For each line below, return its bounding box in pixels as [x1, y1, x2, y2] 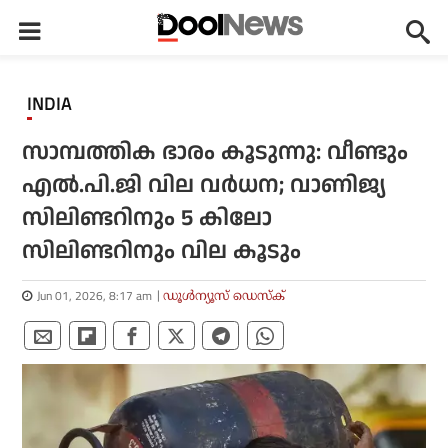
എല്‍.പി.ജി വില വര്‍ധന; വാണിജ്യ [22, 169, 387, 202]
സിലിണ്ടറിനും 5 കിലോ [22, 202, 273, 235]
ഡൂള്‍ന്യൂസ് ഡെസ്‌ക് [163, 288, 286, 303]
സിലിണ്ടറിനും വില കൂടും [22, 235, 302, 268]
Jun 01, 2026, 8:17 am [37, 286, 153, 305]
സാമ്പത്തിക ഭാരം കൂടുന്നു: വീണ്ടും [22, 136, 409, 169]
